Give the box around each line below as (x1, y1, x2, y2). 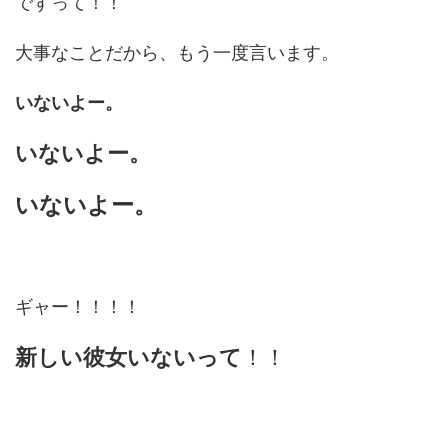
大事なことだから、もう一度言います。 (15, 41, 339, 63)
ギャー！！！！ (15, 295, 141, 317)
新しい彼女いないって (15, 343, 242, 370)
